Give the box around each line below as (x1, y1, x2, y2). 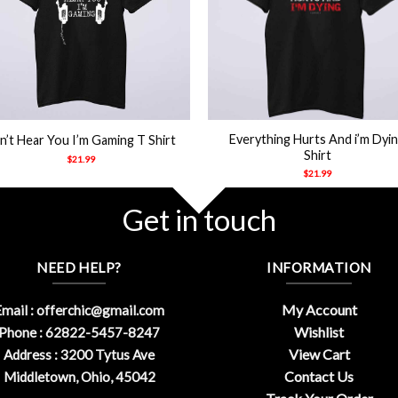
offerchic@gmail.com (36, 302, 164, 319)
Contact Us (284, 368, 354, 386)
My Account (281, 301, 357, 319)
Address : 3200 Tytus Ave (4, 346, 155, 363)
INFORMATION (267, 259, 371, 275)
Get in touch (122, 201, 276, 237)
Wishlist (294, 323, 344, 341)
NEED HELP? (36, 259, 122, 275)
